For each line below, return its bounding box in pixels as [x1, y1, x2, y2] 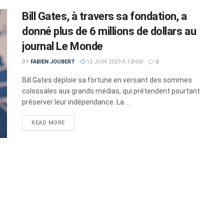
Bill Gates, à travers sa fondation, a [22, 10, 187, 23]
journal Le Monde [22, 40, 103, 53]
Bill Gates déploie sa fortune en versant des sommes [22, 76, 192, 84]
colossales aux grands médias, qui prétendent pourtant [22, 87, 200, 95]
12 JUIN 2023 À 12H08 [85, 58, 143, 65]
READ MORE [31, 119, 65, 126]
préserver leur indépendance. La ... [22, 98, 130, 106]
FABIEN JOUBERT [30, 58, 75, 65]
